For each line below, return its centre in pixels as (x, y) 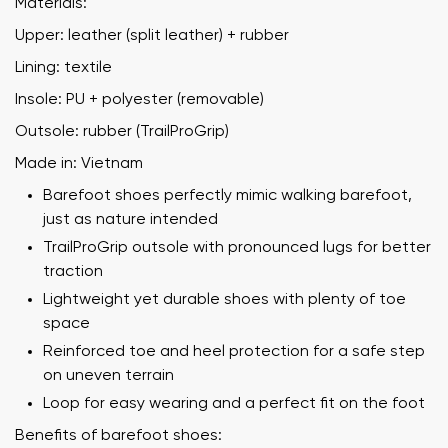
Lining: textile (63, 67)
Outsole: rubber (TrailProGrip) (122, 131)
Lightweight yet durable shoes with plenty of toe (224, 299)
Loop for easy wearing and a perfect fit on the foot (234, 403)
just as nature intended (130, 219)
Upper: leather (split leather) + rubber (152, 35)
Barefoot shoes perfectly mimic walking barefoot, (227, 195)
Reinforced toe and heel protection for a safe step (234, 351)
